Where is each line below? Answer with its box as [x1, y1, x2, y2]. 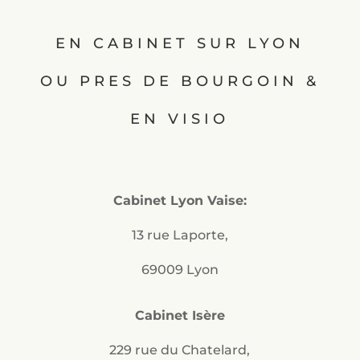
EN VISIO [130, 109, 230, 128]
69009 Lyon [141, 261, 219, 277]
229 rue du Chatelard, [109, 342, 251, 358]
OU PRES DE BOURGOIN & [39, 72, 320, 90]
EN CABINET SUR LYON [55, 34, 305, 52]
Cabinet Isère [134, 307, 225, 323]
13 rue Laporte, [131, 227, 228, 243]
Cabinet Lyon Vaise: [112, 192, 247, 208]
